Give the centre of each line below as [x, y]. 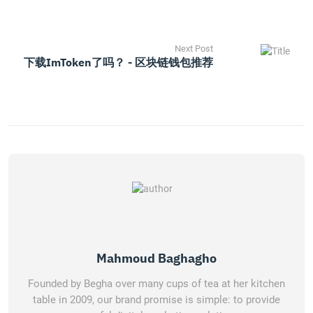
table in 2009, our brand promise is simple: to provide [156, 300]
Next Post [194, 49]
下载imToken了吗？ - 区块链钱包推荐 [118, 62]
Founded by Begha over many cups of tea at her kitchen [156, 284]
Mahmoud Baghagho [156, 258]
